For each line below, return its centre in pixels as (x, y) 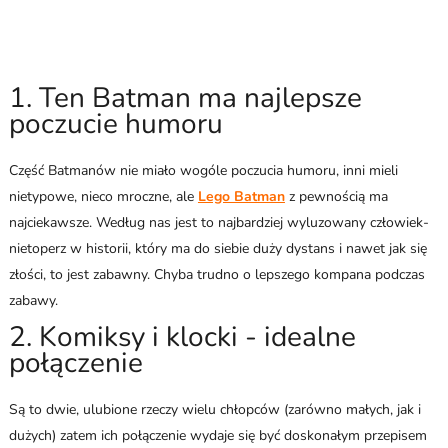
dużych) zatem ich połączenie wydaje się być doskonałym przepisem (217, 435)
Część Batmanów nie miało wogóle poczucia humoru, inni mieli (203, 170)
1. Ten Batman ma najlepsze (185, 97)
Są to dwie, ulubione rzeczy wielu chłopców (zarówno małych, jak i (214, 409)
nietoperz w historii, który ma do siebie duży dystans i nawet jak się (217, 248)
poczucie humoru (115, 123)
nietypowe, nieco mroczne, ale (103, 196)
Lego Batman (241, 196)
